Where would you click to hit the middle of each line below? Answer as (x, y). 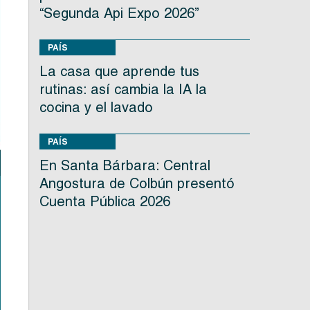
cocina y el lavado (96, 108)
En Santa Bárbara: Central (125, 166)
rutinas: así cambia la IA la (123, 90)
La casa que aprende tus (119, 72)
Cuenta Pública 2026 (104, 202)
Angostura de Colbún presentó (137, 184)
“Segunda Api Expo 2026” (119, 13)
